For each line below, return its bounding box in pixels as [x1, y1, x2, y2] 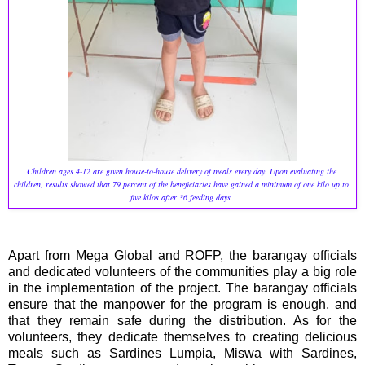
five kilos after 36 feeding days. [130, 191, 235, 204]
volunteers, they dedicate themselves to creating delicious [8, 330, 357, 345]
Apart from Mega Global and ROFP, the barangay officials [8, 248, 357, 263]
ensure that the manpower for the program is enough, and [8, 297, 357, 312]
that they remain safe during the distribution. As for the [8, 314, 357, 328]
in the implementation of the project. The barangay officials [8, 281, 357, 296]
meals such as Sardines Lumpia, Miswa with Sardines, [8, 346, 357, 361]
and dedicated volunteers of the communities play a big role [8, 265, 357, 279]
